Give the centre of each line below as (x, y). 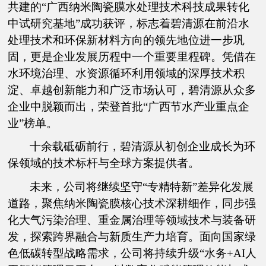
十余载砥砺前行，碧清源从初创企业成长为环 (143, 147)
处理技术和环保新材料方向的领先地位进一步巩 (126, 40)
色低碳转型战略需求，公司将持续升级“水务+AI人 (132, 253)
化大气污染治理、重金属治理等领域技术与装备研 (132, 220)
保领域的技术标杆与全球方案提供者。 (104, 163)
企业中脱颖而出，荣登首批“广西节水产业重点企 (129, 107)
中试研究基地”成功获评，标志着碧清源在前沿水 (129, 24)
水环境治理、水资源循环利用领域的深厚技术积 (126, 74)
